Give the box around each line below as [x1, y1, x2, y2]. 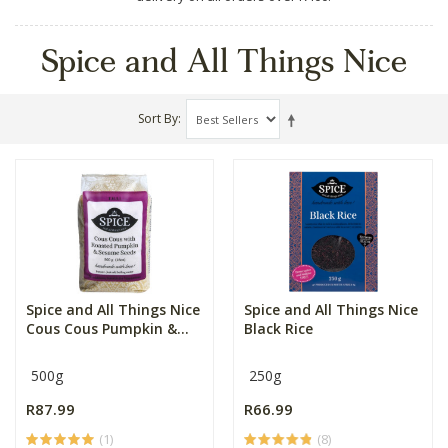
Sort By [138, 110, 178, 127]
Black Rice [244, 319, 314, 338]
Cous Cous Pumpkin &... [26, 319, 189, 338]
